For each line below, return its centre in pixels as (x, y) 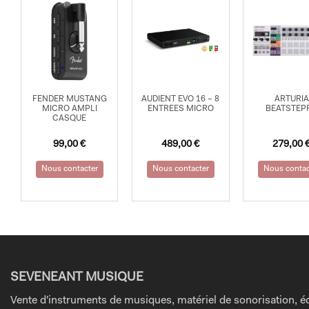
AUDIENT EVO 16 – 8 (181, 100)
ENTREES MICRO (180, 109)
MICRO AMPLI (69, 109)
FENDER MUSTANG (69, 100)
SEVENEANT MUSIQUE (77, 278)
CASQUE (70, 119)
